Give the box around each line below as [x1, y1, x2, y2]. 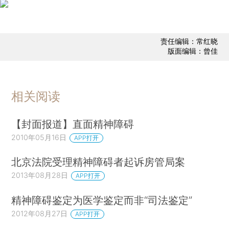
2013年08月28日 [11, 171, 68, 180]
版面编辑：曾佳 [167, 47, 218, 56]
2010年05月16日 [11, 132, 67, 142]
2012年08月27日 [11, 209, 68, 218]
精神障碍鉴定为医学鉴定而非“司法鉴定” [11, 194, 193, 207]
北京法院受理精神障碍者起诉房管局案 [11, 155, 186, 169]
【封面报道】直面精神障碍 [11, 117, 134, 130]
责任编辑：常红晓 [160, 37, 218, 46]
